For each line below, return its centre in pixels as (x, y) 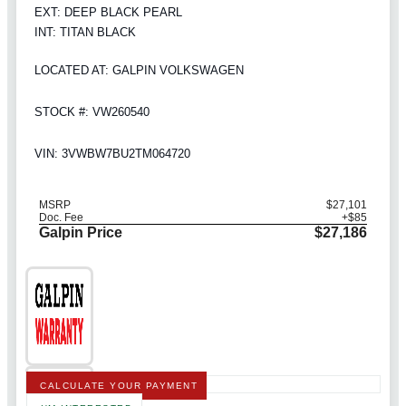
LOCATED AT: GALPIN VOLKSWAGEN (139, 71)
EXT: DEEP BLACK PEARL (108, 12)
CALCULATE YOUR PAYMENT (119, 386)
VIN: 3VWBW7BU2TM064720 (112, 153)
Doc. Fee (61, 218)
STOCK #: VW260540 (92, 112)
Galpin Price (81, 233)
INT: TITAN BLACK (85, 32)
